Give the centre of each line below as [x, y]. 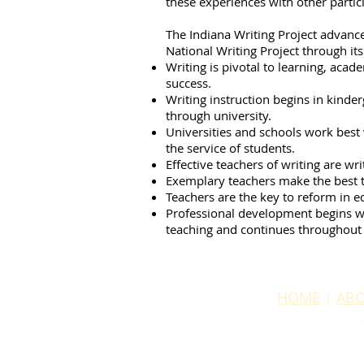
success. [188, 83]
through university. [219, 115]
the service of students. [230, 148]
